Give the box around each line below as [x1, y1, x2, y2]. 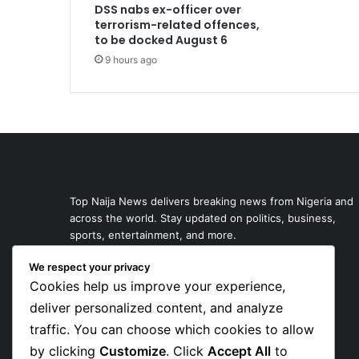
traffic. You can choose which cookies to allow [30, 321, 314, 338]
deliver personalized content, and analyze [30, 300, 283, 317]
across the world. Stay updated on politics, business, [70, 212, 336, 224]
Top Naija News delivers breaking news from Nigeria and [70, 195, 353, 208]
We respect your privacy [29, 260, 150, 274]
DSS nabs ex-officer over [95, 2, 241, 18]
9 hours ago [105, 54, 157, 66]
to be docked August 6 [95, 32, 228, 48]
